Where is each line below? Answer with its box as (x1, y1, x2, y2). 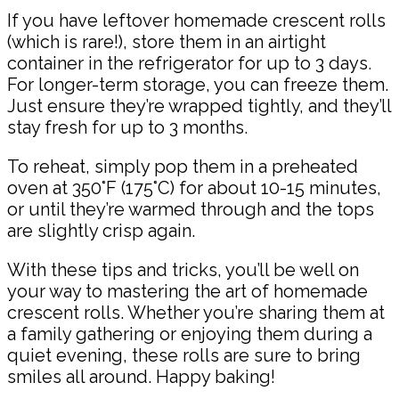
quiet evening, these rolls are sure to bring (7, 345, 361, 367)
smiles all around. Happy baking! (7, 366, 275, 388)
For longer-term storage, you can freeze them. (7, 74, 388, 96)
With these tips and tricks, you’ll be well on (7, 259, 359, 281)
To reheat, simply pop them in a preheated (7, 156, 358, 178)
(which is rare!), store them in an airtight (7, 31, 326, 53)
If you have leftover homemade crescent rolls (7, 10, 386, 32)
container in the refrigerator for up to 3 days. (7, 53, 371, 75)
